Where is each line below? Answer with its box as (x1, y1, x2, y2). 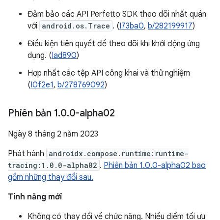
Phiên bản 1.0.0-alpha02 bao (104, 161, 206, 170)
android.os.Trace (42, 21, 110, 30)
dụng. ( (27, 51, 52, 60)
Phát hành (8, 149, 46, 159)
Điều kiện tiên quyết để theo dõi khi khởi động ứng (27, 39, 200, 49)
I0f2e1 (30, 80, 54, 90)
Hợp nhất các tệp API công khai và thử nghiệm (27, 68, 190, 78)
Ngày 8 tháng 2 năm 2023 (8, 129, 98, 139)
